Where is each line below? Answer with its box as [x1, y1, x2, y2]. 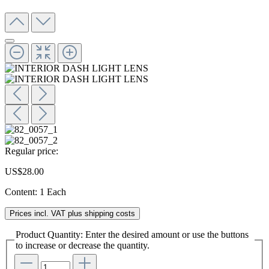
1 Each [40, 186, 66, 197]
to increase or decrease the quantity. [16, 240, 150, 250]
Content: [5, 186, 40, 197]
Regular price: [5, 145, 58, 156]
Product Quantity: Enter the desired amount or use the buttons [16, 229, 249, 240]
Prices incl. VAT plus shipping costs [10, 208, 135, 218]
